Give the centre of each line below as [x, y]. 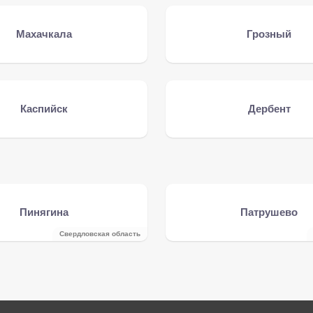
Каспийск [44, 109]
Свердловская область [100, 234]
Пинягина [44, 212]
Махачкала [44, 34]
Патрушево [269, 212]
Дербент [269, 109]
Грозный [269, 34]
